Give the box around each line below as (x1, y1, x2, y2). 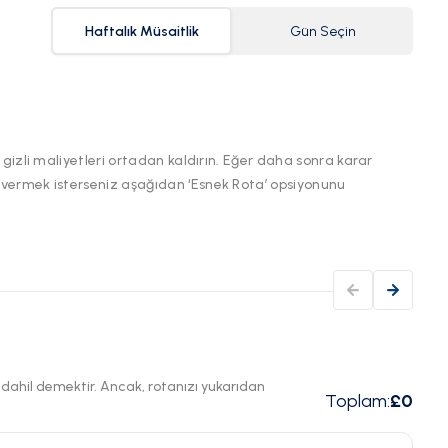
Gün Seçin (289, 22, 356, 40)
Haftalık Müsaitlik (84, 22, 199, 40)
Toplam (325, 390, 388, 413)
